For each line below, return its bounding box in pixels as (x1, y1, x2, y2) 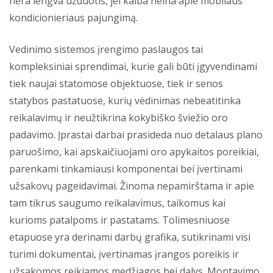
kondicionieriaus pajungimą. (9, 10, 138, 24)
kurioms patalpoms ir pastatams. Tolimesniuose (9, 213, 230, 227)
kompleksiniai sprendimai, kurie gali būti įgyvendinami (9, 59, 257, 73)
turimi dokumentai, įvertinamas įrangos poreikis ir (9, 247, 239, 261)
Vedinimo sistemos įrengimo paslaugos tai (9, 42, 203, 56)
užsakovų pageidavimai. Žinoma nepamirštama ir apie (9, 179, 254, 193)
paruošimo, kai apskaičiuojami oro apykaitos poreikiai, (9, 144, 259, 158)
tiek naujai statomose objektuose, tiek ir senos (9, 76, 223, 90)
